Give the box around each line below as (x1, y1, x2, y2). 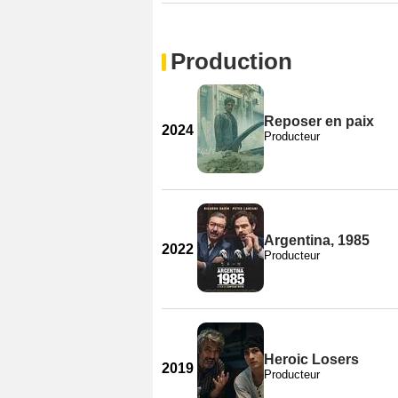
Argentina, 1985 (264, 232, 370, 248)
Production (171, 48, 292, 75)
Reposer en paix (264, 113, 374, 129)
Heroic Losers (264, 351, 359, 367)
